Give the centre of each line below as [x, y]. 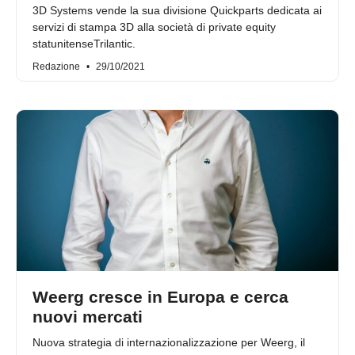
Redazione [57, 67]
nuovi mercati [88, 317]
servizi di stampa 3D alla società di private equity [154, 27]
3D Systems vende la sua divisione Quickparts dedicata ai [177, 11]
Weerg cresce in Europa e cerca [160, 297]
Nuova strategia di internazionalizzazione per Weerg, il [169, 343]
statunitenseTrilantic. [84, 44]
